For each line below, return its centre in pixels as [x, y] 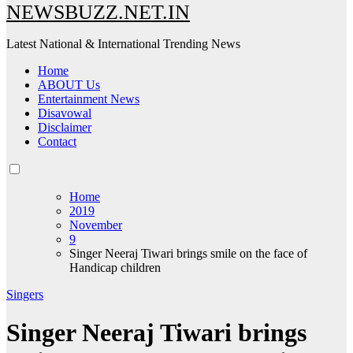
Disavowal [65, 113]
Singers [25, 294]
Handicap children [115, 267]
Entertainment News [89, 98]
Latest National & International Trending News [123, 43]
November [96, 225]
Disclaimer [65, 127]
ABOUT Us [69, 84]
